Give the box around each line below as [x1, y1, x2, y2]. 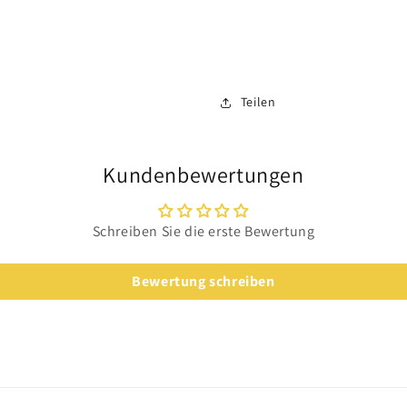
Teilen [240, 94, 276, 111]
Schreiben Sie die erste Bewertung [92, 222, 315, 242]
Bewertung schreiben [132, 272, 275, 292]
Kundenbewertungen [103, 160, 304, 190]
